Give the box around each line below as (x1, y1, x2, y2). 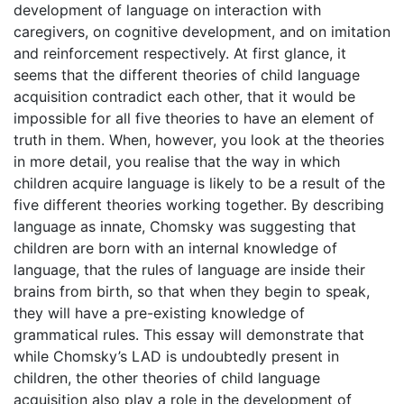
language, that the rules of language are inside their (14, 261, 365, 279)
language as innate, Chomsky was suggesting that (14, 217, 356, 235)
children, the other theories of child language (14, 369, 320, 387)
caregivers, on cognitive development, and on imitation (14, 23, 390, 41)
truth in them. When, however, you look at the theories (14, 131, 384, 149)
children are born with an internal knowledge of (14, 239, 337, 257)
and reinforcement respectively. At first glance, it (14, 44, 346, 62)
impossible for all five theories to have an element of (14, 109, 374, 127)
